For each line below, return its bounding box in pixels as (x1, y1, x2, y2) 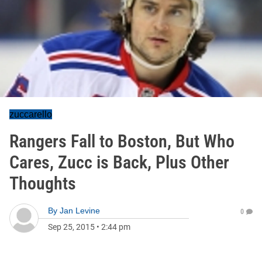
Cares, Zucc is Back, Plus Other (9, 152, 229, 173)
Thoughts (9, 173, 76, 194)
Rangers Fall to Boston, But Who (9, 131, 235, 151)
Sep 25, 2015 (48, 222, 95, 232)
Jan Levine (60, 206, 100, 215)
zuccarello (9, 109, 52, 119)
